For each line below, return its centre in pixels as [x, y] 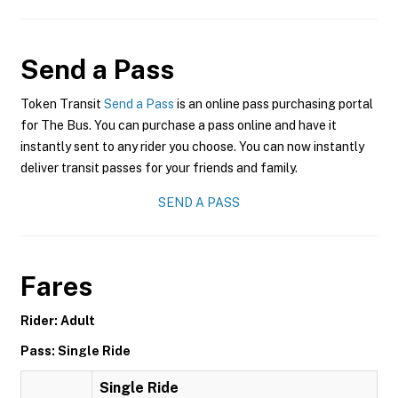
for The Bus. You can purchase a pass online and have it [179, 125]
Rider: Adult [58, 321]
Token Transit [62, 104]
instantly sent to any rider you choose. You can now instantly [192, 147]
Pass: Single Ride [76, 351]
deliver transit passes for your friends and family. [159, 168]
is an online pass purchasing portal [274, 104]
